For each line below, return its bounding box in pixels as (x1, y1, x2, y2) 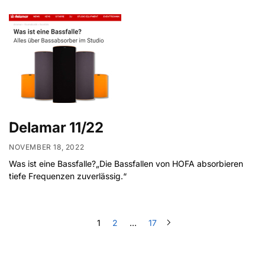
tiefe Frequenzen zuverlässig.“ (9, 170, 127, 181)
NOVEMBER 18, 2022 (9, 142, 85, 151)
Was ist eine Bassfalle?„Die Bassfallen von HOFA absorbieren (9, 158, 243, 169)
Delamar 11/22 (9, 119, 104, 137)
